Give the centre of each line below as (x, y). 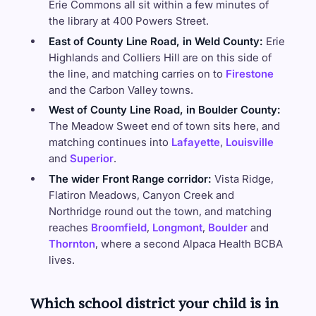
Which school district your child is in (154, 304)
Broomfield (119, 227)
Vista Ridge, (242, 178)
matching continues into (110, 142)
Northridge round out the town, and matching (160, 211)
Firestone (249, 73)
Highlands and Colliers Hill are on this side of (160, 57)
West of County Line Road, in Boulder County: (164, 110)
